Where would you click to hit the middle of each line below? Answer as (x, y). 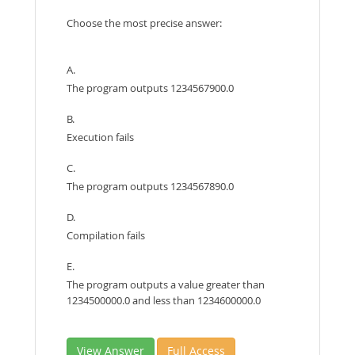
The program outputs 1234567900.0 (150, 88)
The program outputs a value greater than (166, 284)
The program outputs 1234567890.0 (150, 186)
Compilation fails (106, 235)
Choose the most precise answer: (144, 23)
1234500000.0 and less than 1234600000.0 (164, 300)
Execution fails (100, 137)
